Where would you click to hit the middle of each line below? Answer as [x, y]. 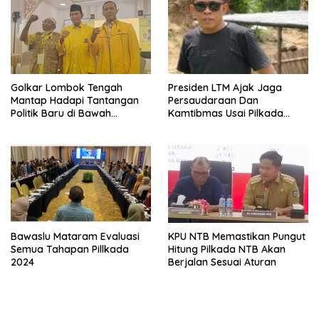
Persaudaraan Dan [213, 100]
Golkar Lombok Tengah [67, 87]
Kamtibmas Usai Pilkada [226, 113]
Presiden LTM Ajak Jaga [225, 87]
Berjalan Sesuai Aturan [222, 262]
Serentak [189, 126]
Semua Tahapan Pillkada [70, 250]
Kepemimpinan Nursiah [66, 126]
